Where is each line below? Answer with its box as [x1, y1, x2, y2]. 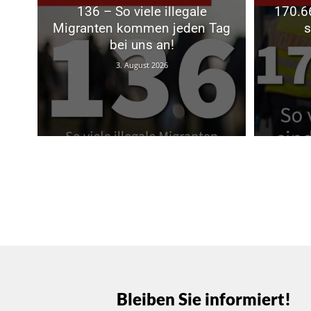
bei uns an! [109, 37, 174, 53]
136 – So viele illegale [76, 3, 207, 20]
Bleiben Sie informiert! [117, 288, 291, 309]
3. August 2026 [115, 60, 168, 71]
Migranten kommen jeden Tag [53, 20, 230, 37]
